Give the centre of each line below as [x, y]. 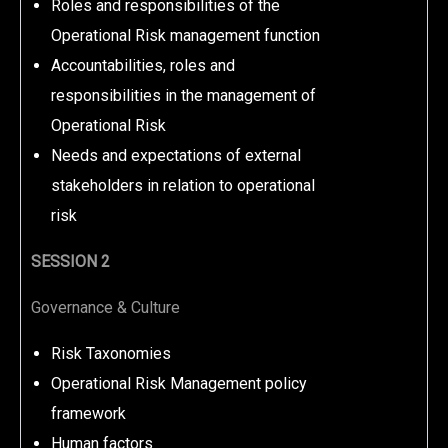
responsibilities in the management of [183, 95]
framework [88, 413]
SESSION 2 [70, 261]
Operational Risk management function [185, 35]
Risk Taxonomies [111, 353]
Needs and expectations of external [176, 155]
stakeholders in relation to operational [183, 185]
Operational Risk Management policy [179, 383]
